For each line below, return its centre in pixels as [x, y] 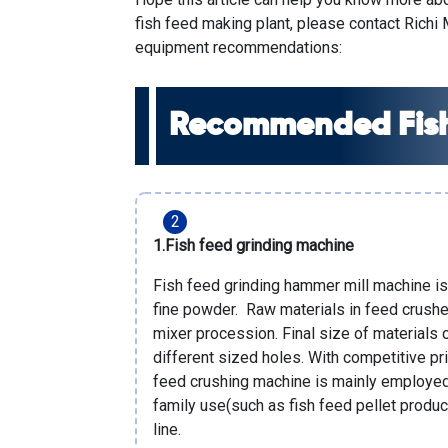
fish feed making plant [213, 24]
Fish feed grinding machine [260, 246]
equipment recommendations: [239, 48]
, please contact [347, 24]
